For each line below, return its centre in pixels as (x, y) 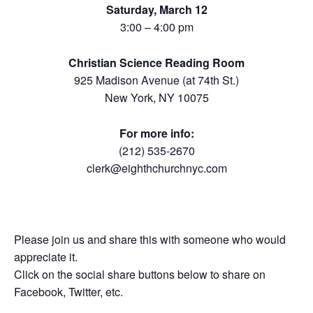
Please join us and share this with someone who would (150, 239)
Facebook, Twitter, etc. (68, 291)
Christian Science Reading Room (156, 62)
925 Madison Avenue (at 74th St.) (156, 80)
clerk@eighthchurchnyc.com (156, 168)
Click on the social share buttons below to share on (140, 274)
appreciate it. (46, 256)
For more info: (156, 133)
